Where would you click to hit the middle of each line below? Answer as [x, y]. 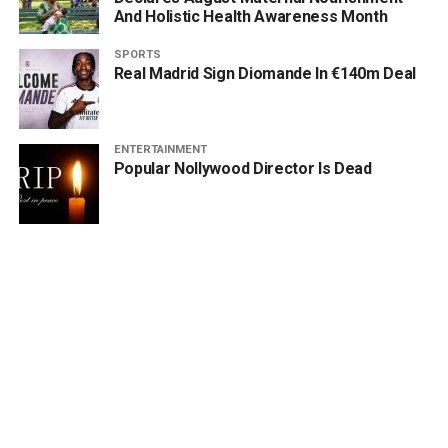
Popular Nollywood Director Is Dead [242, 168]
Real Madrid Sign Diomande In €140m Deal [265, 73]
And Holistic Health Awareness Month [250, 16]
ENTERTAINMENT [160, 149]
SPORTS [137, 54]
